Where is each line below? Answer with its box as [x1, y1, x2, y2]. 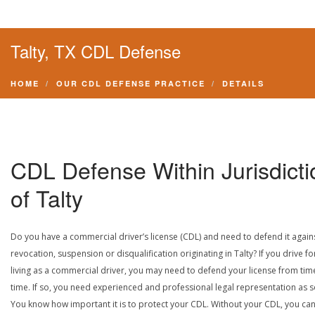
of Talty [11, 181, 83, 214]
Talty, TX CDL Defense [11, 39, 181, 63]
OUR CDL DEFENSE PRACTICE [56, 78, 205, 89]
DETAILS [222, 78, 264, 89]
